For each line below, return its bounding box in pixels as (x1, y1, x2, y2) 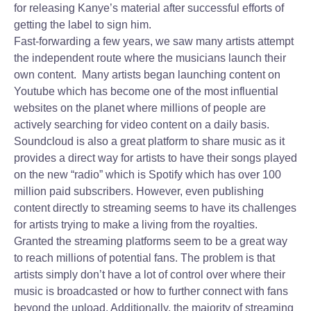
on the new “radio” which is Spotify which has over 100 (14, 169, 281, 180)
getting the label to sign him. (14, 19, 151, 31)
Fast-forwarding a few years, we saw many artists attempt (14, 35, 294, 47)
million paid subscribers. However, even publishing (14, 185, 264, 197)
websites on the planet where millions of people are (14, 102, 266, 114)
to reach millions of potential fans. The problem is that (14, 252, 275, 264)
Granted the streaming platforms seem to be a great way (14, 235, 287, 247)
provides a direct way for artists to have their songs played (14, 152, 297, 164)
